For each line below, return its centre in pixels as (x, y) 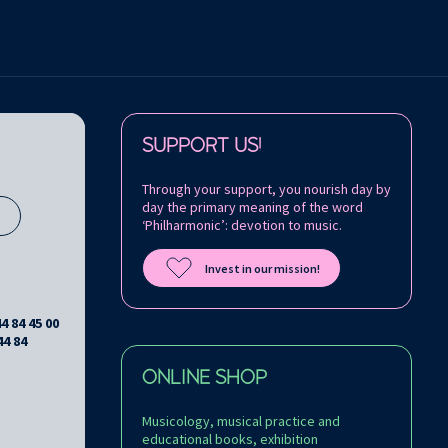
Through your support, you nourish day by (266, 189)
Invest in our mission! (262, 268)
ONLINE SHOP (204, 378)
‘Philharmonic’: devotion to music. (242, 225)
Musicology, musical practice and (241, 421)
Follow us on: (158, 121)
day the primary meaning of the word (252, 207)
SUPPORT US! (201, 146)
